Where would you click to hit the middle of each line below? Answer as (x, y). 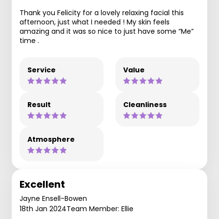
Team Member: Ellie (100, 209)
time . (29, 41)
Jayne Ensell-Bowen (53, 198)
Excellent (42, 184)
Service (42, 70)
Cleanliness (145, 105)
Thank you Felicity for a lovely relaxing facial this (102, 13)
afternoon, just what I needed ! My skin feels (95, 22)
